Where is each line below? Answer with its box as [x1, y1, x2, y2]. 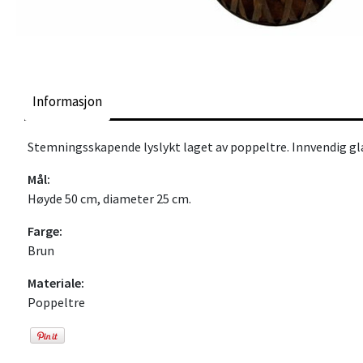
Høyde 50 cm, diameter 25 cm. [28, 190, 191, 207]
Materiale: [28, 274, 84, 291]
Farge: [28, 222, 62, 239]
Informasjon [32, 92, 102, 110]
